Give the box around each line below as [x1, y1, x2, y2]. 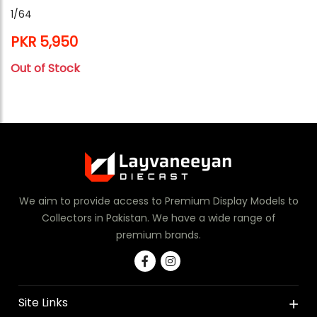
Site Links [18, 294, 69, 311]
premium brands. [116, 228, 201, 243]
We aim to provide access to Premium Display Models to [18, 194, 299, 209]
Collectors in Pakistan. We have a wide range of [41, 211, 276, 226]
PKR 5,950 [11, 32, 78, 52]
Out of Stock [11, 60, 80, 77]
